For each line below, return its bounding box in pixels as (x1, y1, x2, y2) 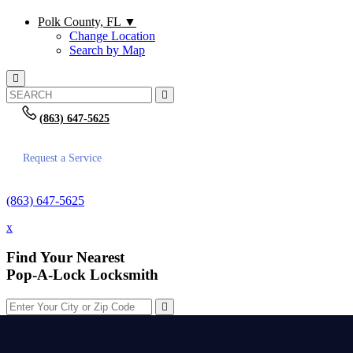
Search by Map (69, 43, 145, 57)
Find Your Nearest (6, 249, 124, 266)
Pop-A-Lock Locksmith (6, 266, 158, 284)
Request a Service (23, 152, 102, 164)
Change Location (69, 29, 155, 43)
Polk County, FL (38, 15, 124, 28)
